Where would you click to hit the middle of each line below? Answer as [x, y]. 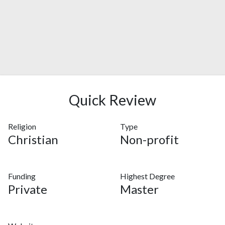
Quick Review [113, 100]
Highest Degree [147, 176]
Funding [22, 176]
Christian [33, 139]
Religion [22, 126]
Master [139, 189]
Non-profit [149, 139]
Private [28, 189]
